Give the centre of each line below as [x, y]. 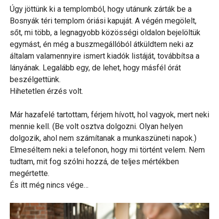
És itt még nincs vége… [49, 185]
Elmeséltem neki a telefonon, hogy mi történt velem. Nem [107, 150]
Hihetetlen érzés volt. [46, 91]
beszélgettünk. [35, 79]
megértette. [30, 173]
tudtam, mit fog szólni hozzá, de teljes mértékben [94, 161]
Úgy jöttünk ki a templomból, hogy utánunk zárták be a [101, 9]
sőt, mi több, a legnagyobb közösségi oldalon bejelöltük [105, 32]
